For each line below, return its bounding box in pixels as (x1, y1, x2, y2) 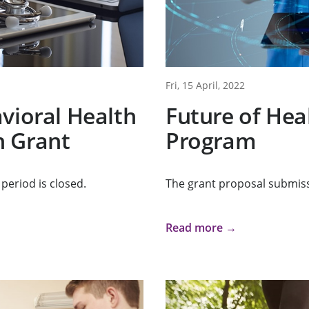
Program (165, 126, 257, 156)
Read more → (165, 220, 237, 236)
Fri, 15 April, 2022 (165, 79, 245, 92)
